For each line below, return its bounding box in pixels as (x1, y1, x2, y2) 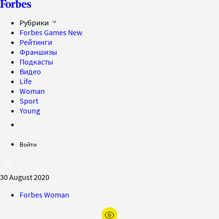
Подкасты (20, 57, 53, 66)
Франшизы (20, 47, 57, 57)
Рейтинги (20, 37, 52, 47)
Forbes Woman (20, 190, 69, 199)
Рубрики (20, 18, 50, 27)
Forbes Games (20, 27, 68, 37)
